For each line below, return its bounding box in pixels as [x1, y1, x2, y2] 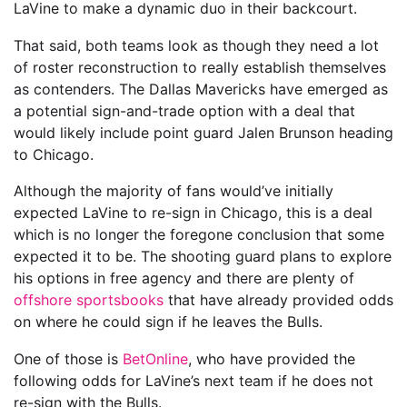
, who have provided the [188, 349, 355, 368]
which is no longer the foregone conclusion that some [14, 225, 384, 244]
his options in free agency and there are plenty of [14, 269, 354, 288]
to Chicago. [14, 144, 94, 164]
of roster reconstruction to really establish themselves [14, 57, 386, 76]
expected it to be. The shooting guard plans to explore [14, 247, 392, 266]
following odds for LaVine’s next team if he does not [14, 371, 373, 390]
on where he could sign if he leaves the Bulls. [14, 313, 323, 332]
